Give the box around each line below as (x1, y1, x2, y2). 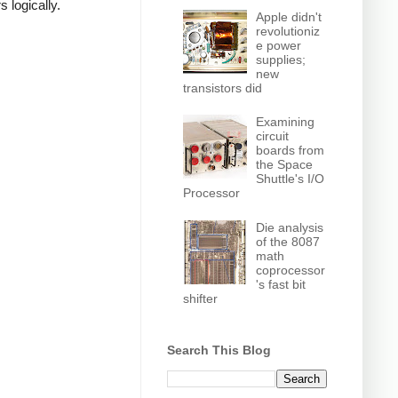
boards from (256, 143, 325, 158)
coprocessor (256, 262, 326, 277)
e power (256, 37, 302, 52)
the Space (256, 157, 314, 172)
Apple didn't (256, 9, 322, 24)
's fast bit (256, 276, 306, 291)
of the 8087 (256, 234, 321, 249)
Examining (256, 115, 315, 130)
